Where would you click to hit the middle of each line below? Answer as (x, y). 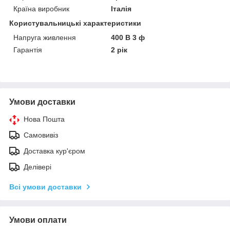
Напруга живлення (45, 37)
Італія (121, 8)
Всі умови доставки (45, 187)
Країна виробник (41, 8)
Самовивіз (41, 135)
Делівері (37, 167)
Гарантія (28, 50)
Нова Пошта (44, 119)
